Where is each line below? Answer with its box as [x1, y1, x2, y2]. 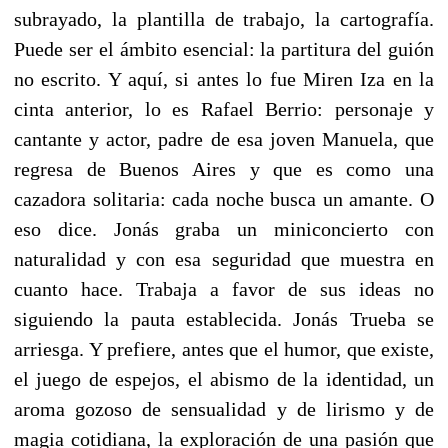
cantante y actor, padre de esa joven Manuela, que [14, 127, 434, 150]
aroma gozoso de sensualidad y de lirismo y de [14, 397, 434, 420]
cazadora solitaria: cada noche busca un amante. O [14, 187, 434, 210]
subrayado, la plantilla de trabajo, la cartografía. [14, 7, 434, 30]
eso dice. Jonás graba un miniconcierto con [14, 217, 434, 240]
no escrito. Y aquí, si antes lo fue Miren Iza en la [14, 67, 434, 90]
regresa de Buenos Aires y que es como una [14, 157, 434, 180]
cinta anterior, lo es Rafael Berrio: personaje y [14, 97, 434, 120]
